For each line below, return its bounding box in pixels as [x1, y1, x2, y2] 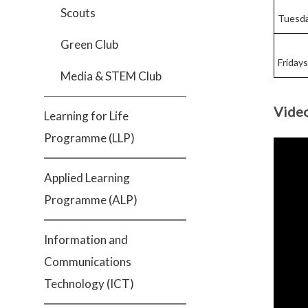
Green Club [60, 37, 118, 52]
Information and [44, 232, 128, 247]
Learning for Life [44, 109, 129, 123]
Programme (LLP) [44, 131, 135, 145]
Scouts [60, 5, 96, 20]
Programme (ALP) [44, 192, 137, 207]
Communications [44, 254, 131, 269]
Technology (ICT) [44, 276, 134, 291]
